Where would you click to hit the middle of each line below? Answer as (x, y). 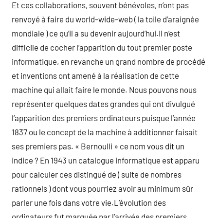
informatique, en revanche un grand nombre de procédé (109, 61)
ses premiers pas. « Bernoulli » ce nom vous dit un (98, 146)
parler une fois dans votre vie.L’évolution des (89, 202)
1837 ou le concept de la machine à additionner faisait (105, 132)
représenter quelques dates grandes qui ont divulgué (103, 104)
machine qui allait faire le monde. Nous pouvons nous (104, 90)
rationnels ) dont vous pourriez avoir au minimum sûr (102, 188)
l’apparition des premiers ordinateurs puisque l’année (104, 118)
